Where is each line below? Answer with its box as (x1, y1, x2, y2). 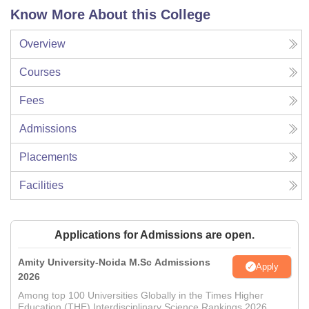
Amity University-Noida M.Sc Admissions (18, 257, 210, 268)
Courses (19, 66, 61, 79)
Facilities (19, 179, 63, 192)
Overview (19, 38, 66, 50)
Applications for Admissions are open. (54, 229, 255, 241)
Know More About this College (10, 7, 210, 23)
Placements (19, 151, 77, 163)
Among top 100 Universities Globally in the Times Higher (18, 290, 263, 301)
